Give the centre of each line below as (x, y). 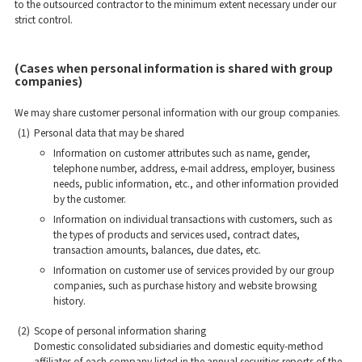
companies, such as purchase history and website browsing (185, 284)
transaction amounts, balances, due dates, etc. (157, 249)
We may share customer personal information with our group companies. (177, 112)
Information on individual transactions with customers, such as (192, 218)
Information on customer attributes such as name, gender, (181, 152)
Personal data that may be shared (109, 132)
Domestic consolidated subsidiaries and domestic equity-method (178, 345)
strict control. (43, 19)
